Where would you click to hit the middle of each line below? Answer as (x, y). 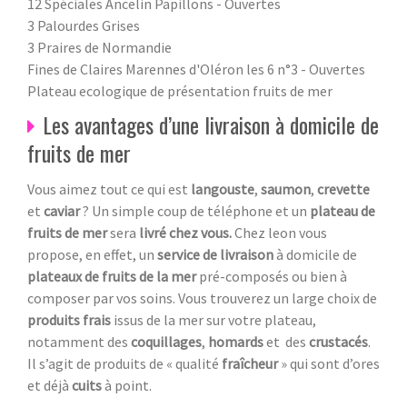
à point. (128, 385)
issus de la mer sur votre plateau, (213, 319)
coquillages (166, 341)
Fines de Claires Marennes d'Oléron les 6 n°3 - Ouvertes (196, 69)
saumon (286, 189)
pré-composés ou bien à (273, 276)
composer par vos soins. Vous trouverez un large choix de (202, 298)
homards (237, 341)
